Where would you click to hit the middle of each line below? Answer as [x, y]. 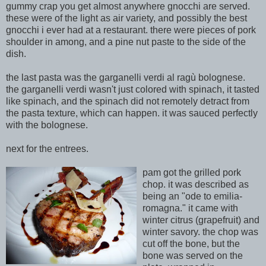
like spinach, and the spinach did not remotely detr [111, 101]
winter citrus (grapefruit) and [201, 220]
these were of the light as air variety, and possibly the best [126, 18]
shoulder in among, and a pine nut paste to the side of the [126, 42]
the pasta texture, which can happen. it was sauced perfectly [132, 113]
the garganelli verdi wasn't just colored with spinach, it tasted [133, 89]
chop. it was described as [196, 184]
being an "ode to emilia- [192, 196]
